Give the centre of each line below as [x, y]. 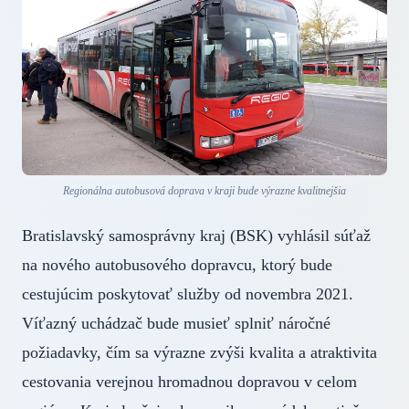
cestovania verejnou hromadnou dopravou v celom [189, 381]
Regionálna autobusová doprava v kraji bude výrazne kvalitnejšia [204, 190]
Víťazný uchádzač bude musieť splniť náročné [176, 323]
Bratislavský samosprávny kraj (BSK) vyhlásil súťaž [196, 235]
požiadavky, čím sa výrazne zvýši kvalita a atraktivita [199, 352]
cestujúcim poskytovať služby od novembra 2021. [188, 294]
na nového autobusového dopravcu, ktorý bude [177, 264]
